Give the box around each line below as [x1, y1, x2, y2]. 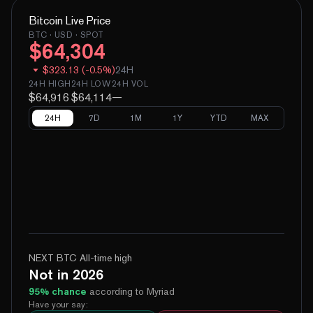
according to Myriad [89, 285, 175, 297]
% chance [40, 285, 87, 297]
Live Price [63, 13, 110, 27]
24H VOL [111, 78, 149, 89]
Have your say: [29, 298, 88, 310]
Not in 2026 [29, 265, 103, 282]
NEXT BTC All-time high [29, 252, 132, 263]
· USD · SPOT [47, 29, 104, 40]
